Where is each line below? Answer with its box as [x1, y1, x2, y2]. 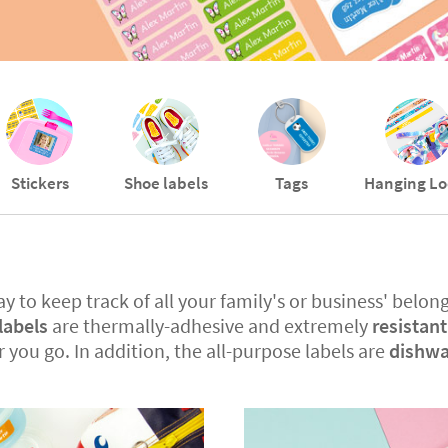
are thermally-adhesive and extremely [48, 313, 372, 339]
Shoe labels [123, 172, 208, 195]
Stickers [10, 172, 69, 195]
